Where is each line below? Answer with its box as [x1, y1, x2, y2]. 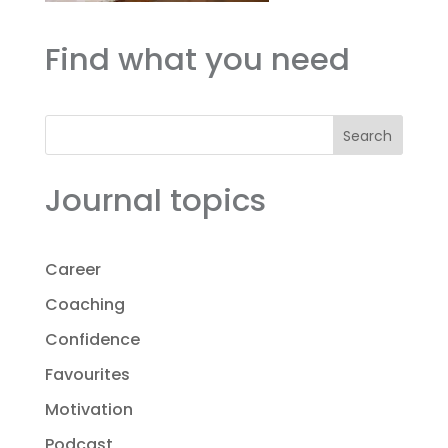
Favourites [44, 363, 130, 387]
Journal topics [44, 178, 266, 223]
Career [44, 258, 101, 282]
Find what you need [44, 37, 350, 82]
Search [343, 126, 393, 147]
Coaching [44, 293, 125, 317]
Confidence [44, 328, 140, 352]
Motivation [44, 398, 133, 422]
